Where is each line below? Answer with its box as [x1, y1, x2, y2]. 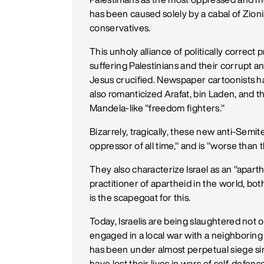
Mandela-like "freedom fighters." [90, 103, 225, 113]
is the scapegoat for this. [90, 193, 191, 202]
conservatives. [90, 23, 151, 32]
